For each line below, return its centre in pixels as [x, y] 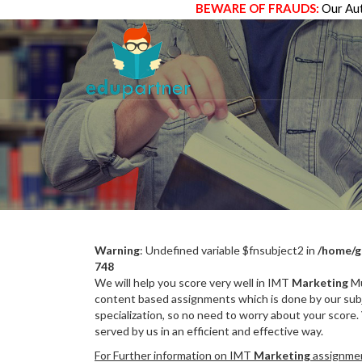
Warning [117, 250]
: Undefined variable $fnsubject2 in [229, 250]
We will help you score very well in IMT [192, 282]
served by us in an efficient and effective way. [209, 331]
